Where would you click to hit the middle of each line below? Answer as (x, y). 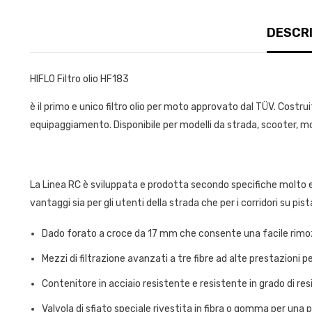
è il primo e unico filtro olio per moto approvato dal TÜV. (154, 107)
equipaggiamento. (71, 125)
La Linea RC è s (62, 185)
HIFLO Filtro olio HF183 (79, 79)
